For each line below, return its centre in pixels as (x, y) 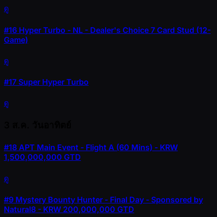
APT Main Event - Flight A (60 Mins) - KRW (97, 147)
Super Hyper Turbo (53, 82)
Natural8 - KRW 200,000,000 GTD (69, 209)
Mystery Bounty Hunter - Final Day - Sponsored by (108, 199)
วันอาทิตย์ (52, 125)
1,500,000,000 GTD (42, 157)
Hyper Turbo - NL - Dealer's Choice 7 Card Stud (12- (114, 30)
